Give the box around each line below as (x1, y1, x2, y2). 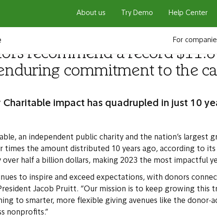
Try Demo (121, 10, 153, 17)
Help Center (169, 10, 208, 17)
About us (77, 10, 106, 17)
